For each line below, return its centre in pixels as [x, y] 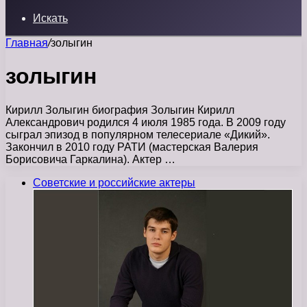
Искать [50, 18]
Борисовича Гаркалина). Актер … [90, 159]
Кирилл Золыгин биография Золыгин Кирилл [120, 110]
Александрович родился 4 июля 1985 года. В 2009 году [146, 122]
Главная [27, 43]
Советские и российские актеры [114, 182]
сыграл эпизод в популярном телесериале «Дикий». [138, 134]
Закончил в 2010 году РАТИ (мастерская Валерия [132, 147]
